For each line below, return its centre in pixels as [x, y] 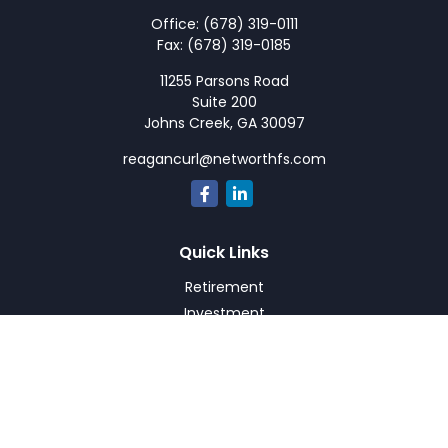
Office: [176, 24]
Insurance [224, 365]
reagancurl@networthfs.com [224, 159]
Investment [224, 313]
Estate [224, 339]
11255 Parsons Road [224, 81]
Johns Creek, [188, 123]
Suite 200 [224, 102]
